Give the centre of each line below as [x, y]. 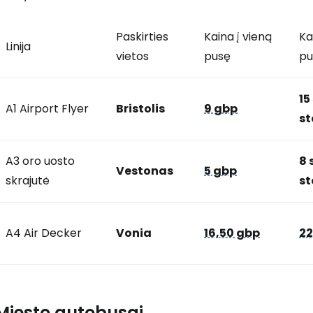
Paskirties [142, 37]
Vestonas [145, 171]
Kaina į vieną [238, 37]
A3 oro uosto [40, 161]
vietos [132, 56]
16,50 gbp [232, 233]
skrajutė [28, 181]
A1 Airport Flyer [47, 109]
